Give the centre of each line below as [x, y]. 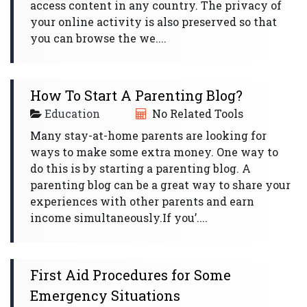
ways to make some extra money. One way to [154, 152]
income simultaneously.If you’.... [119, 218]
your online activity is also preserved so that [153, 22]
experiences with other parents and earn [142, 201]
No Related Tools [196, 113]
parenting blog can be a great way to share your [160, 185]
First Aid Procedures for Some [131, 275]
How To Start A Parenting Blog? [136, 95]
